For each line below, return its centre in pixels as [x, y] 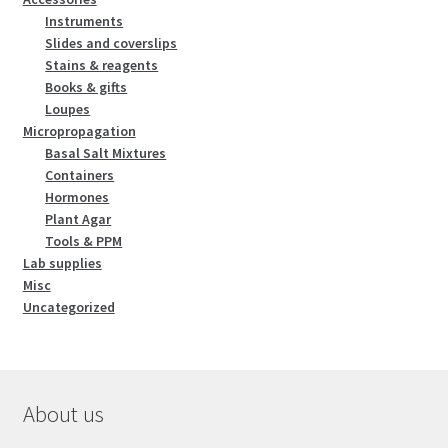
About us [63, 413]
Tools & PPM [84, 241]
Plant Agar [78, 219]
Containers [80, 175]
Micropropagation [79, 131]
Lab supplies [62, 263]
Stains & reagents [102, 65]
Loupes [68, 109]
